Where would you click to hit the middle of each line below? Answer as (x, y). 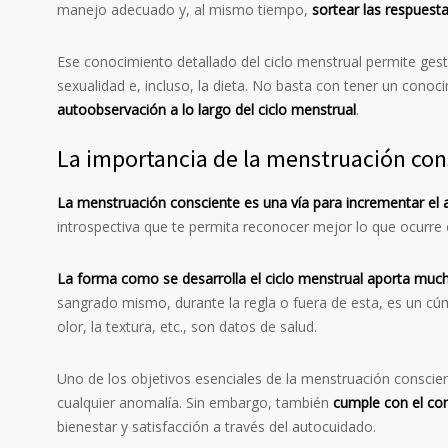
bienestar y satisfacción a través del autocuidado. (216, 427)
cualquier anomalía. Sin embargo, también (195, 403)
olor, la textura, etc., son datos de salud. (187, 327)
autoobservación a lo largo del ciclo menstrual (206, 110)
